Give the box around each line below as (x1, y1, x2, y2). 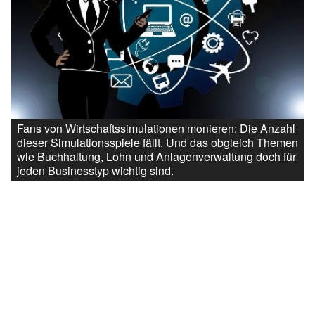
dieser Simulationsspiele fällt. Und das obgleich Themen (17, 134, 298, 151)
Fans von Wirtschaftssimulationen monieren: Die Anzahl (17, 120, 295, 137)
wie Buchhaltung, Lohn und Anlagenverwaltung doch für (17, 148, 296, 165)
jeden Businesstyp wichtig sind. (17, 162, 174, 179)
